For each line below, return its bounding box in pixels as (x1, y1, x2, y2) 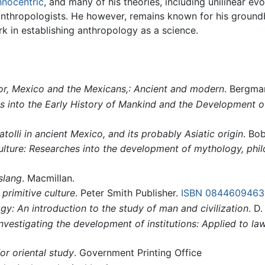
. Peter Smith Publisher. (75, 187, 181, 199)
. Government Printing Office (73, 247, 202, 259)
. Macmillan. (21, 172, 75, 184)
